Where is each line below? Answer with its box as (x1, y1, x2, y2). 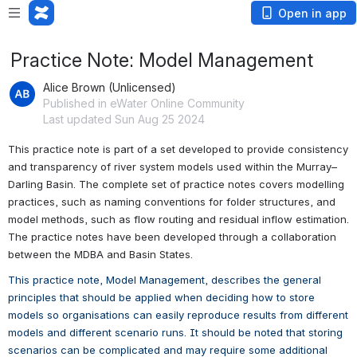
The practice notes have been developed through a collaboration (8, 230, 336, 243)
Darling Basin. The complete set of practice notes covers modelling (8, 178, 344, 190)
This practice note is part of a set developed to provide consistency (8, 143, 348, 155)
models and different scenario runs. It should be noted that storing (8, 325, 343, 339)
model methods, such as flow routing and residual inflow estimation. (8, 213, 349, 226)
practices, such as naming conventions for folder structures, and (8, 195, 335, 208)
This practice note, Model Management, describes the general (8, 273, 321, 286)
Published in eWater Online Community (43, 96, 245, 110)
